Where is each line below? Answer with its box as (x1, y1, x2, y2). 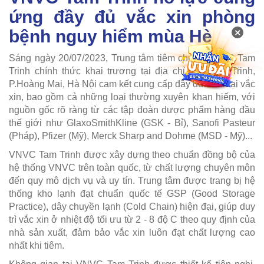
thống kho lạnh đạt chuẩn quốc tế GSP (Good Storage (9, 188, 255, 199)
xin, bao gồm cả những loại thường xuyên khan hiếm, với (9, 91, 255, 102)
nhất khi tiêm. (9, 240, 64, 250)
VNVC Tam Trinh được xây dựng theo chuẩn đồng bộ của (9, 149, 255, 160)
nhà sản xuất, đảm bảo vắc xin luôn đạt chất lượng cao (9, 227, 255, 237)
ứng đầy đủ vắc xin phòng (9, 6, 255, 27)
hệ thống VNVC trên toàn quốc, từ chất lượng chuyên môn (9, 162, 255, 173)
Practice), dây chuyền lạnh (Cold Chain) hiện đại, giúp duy (9, 201, 255, 212)
